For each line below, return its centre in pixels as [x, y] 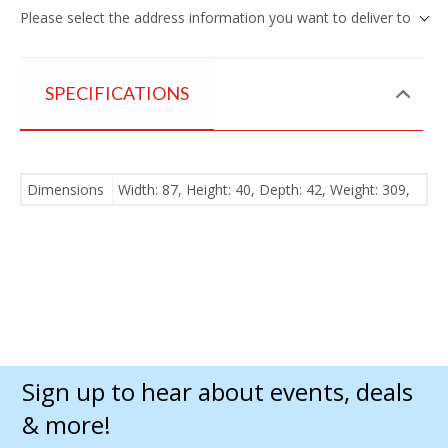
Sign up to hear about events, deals [217, 391]
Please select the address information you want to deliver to [215, 17]
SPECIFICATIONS [117, 92]
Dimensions [65, 189]
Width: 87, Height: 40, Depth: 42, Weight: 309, [264, 189]
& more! [66, 424]
